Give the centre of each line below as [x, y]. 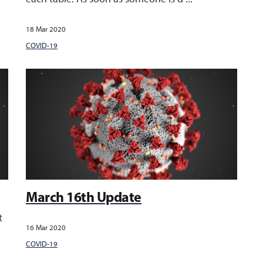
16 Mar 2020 [46, 227]
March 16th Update [84, 197]
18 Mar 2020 [46, 29]
